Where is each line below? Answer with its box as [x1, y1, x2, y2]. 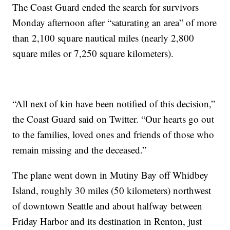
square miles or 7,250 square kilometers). [12, 46, 174, 60]
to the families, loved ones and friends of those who [12, 127, 215, 141]
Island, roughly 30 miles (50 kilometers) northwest [12, 183, 212, 197]
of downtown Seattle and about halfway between [12, 199, 203, 212]
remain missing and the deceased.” [12, 143, 147, 156]
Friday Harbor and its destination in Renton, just [12, 214, 202, 227]
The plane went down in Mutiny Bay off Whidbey [12, 168, 209, 181]
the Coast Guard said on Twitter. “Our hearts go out [12, 112, 215, 125]
